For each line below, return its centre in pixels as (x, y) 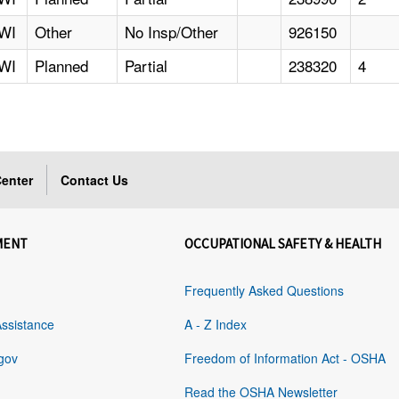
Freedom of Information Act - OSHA (285, 358)
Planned (62, 66)
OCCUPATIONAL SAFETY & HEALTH (283, 244)
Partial (147, 66)
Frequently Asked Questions (265, 291)
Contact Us (95, 180)
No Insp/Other (172, 32)
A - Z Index (216, 325)
